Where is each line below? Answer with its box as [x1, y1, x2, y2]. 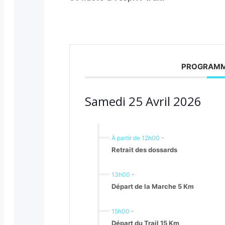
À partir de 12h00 [111, 134, 160, 142]
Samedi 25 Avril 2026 [85, 92, 201, 109]
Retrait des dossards [111, 145, 177, 154]
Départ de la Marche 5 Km [111, 182, 194, 190]
